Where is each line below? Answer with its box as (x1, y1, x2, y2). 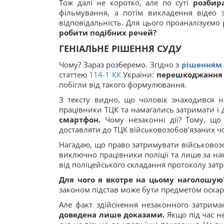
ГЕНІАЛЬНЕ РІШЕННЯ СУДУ (59, 42, 181, 54)
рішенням (181, 59, 222, 69)
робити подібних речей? (59, 27, 156, 37)
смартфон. (59, 114, 100, 124)
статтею (59, 69, 87, 79)
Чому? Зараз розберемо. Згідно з (59, 59, 181, 69)
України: (120, 69, 156, 79)
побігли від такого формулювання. (59, 79, 186, 89)
